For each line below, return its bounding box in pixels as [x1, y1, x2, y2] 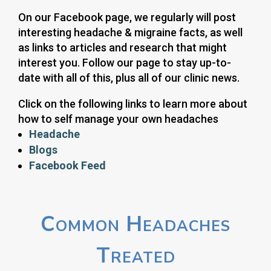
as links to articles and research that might [18, 41, 227, 54]
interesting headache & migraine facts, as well [18, 26, 243, 39]
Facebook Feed [29, 159, 106, 172]
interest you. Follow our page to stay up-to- [18, 56, 231, 70]
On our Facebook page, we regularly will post [18, 11, 236, 24]
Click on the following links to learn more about [18, 97, 247, 111]
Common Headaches [41, 210, 230, 239]
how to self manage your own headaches [18, 113, 218, 126]
